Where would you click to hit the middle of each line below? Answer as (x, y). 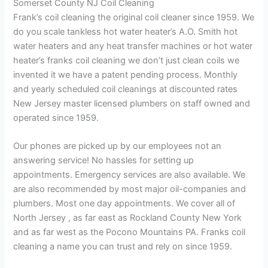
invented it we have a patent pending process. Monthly (126, 75)
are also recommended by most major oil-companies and (130, 189)
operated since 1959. (56, 118)
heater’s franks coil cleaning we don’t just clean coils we (127, 60)
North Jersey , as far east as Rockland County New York (128, 218)
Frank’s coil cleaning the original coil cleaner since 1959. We (134, 17)
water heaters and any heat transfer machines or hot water (133, 46)
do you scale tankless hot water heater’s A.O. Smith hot (126, 32)
